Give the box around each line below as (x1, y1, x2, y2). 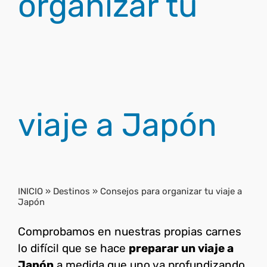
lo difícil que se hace (18, 241, 129, 256)
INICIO (18, 186, 43, 197)
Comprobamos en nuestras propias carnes (18, 225, 241, 239)
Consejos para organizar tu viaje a (100, 186, 242, 197)
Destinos (53, 186, 90, 197)
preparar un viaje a (129, 241, 234, 256)
